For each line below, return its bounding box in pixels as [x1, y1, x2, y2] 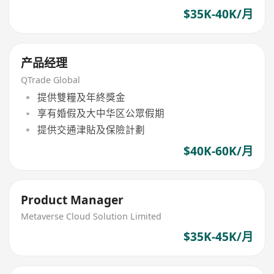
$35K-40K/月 [183, 6, 253, 23]
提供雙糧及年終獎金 [37, 91, 125, 105]
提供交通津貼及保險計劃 [37, 122, 145, 136]
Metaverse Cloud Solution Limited [21, 210, 162, 223]
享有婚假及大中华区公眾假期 [37, 106, 165, 120]
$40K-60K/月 [183, 143, 253, 159]
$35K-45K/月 [183, 228, 253, 245]
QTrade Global [21, 73, 81, 86]
